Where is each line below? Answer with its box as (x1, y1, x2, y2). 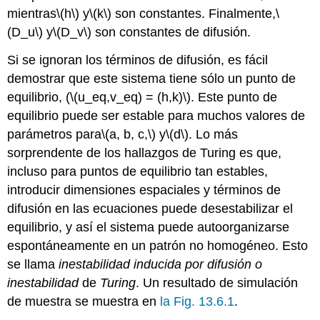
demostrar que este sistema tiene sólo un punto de (7, 71, 296, 86)
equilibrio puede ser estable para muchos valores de (7, 109, 306, 124)
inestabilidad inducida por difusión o (59, 257, 263, 272)
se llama (7, 257, 59, 272)
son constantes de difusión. (91, 25, 251, 40)
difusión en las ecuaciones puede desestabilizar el (7, 201, 294, 216)
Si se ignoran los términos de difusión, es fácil (7, 53, 269, 68)
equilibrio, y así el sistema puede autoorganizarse (7, 220, 290, 235)
